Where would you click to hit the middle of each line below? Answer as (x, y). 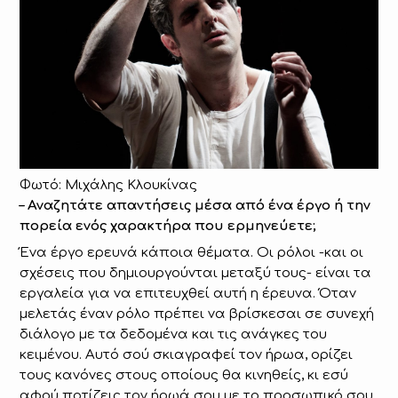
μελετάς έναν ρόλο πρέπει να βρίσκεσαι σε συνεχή (197, 314)
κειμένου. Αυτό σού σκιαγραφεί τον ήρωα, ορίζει (187, 355)
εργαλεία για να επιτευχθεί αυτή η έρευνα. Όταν (188, 294)
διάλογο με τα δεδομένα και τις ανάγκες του (174, 335)
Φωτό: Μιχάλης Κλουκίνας (109, 185)
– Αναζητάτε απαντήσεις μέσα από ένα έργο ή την (195, 205)
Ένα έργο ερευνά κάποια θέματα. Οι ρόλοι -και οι (192, 253)
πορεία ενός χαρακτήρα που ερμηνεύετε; (168, 226)
